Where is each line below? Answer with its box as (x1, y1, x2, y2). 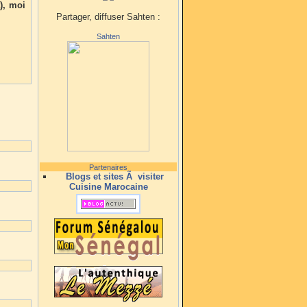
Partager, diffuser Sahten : (56, 12, 160, 22)
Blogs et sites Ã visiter (66, 171, 164, 182)
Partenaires (89, 163, 127, 171)
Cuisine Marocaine (69, 182, 148, 192)
